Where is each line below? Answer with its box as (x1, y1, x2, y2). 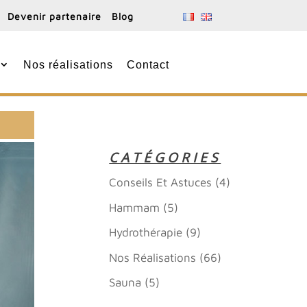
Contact (127, 59, 169, 71)
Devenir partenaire (7, 10, 101, 22)
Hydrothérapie (109, 225, 183, 239)
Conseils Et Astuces (109, 175, 212, 189)
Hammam (109, 200, 160, 214)
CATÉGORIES (109, 149, 221, 167)
